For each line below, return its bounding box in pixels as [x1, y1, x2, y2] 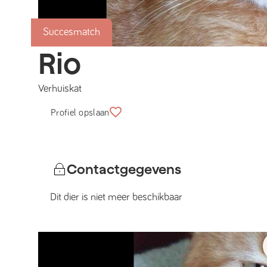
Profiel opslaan [51, 108, 110, 117]
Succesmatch [43, 27, 100, 38]
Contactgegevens [67, 161, 181, 177]
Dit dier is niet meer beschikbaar [50, 192, 182, 203]
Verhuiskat [38, 83, 82, 94]
